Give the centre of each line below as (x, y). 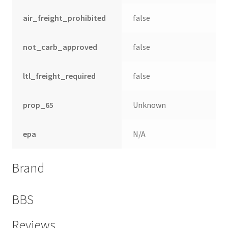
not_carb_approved (60, 47)
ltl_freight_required (60, 76)
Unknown (150, 105)
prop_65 (38, 105)
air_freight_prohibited (65, 18)
